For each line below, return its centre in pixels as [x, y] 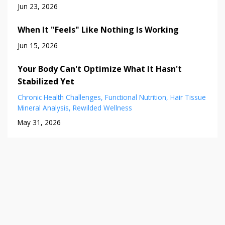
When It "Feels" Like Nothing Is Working [98, 29]
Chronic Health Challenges [59, 97]
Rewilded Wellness [102, 107]
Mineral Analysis [43, 107]
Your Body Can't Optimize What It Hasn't [100, 69]
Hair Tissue [188, 97]
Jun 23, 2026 [38, 6]
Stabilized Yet [46, 81]
